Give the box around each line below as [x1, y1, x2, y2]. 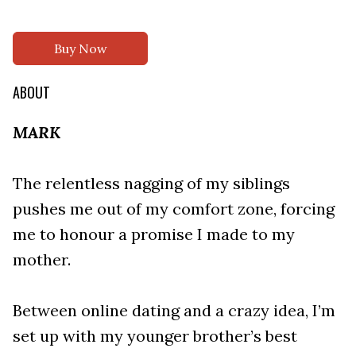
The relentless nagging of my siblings [13, 173, 290, 194]
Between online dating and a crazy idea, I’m [13, 300, 335, 321]
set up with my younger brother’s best [13, 326, 297, 346]
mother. [13, 250, 71, 270]
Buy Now [53, 41, 107, 57]
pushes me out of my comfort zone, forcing [13, 199, 335, 219]
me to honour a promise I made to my [13, 224, 295, 245]
